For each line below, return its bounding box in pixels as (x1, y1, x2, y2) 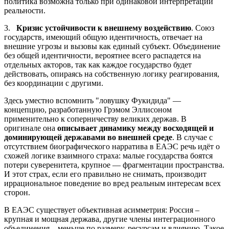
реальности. (4, 6, 45, 15)
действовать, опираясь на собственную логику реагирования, (4, 70, 219, 79)
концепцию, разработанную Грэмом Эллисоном (4, 105, 172, 114)
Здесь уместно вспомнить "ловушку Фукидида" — (4, 96, 181, 105)
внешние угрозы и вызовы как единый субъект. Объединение (4, 42, 220, 51)
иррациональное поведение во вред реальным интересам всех (4, 179, 221, 188)
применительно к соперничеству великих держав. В (4, 114, 187, 124)
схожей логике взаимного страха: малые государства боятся (4, 151, 213, 161)
